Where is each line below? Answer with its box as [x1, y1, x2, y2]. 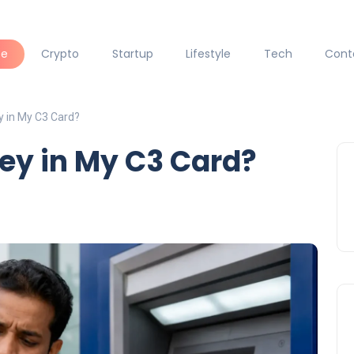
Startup [111, 46, 153, 62]
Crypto [40, 46, 79, 62]
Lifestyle [186, 46, 232, 62]
